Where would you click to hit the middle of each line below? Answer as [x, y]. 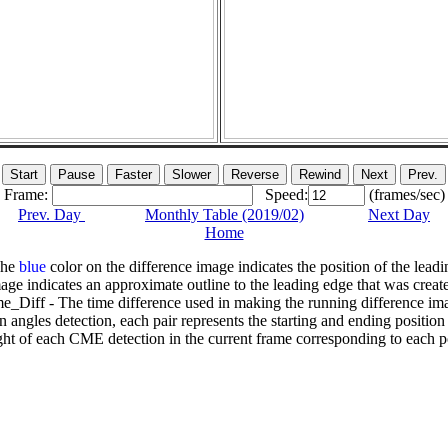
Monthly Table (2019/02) [224, 215]
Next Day [399, 215]
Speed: [280, 195]
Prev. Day [51, 215]
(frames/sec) [404, 195]
